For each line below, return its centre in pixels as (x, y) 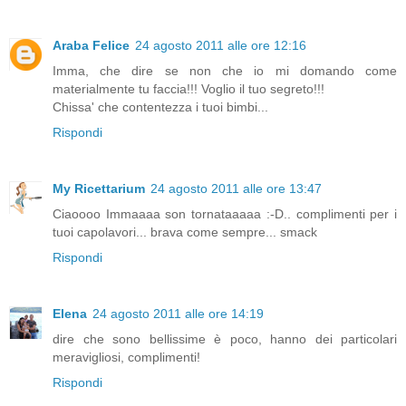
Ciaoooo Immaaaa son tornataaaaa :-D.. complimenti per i (225, 213)
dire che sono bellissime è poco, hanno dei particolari (225, 338)
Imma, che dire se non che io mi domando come (225, 70)
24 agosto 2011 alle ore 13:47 (236, 188)
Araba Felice (91, 45)
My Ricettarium (99, 188)
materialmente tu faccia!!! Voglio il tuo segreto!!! (188, 88)
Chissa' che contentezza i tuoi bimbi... (160, 106)
